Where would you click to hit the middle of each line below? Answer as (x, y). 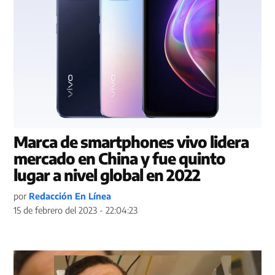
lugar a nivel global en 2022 (107, 175)
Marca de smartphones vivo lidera (131, 141)
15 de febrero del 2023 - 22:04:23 (76, 210)
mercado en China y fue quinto (120, 158)
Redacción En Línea (70, 196)
